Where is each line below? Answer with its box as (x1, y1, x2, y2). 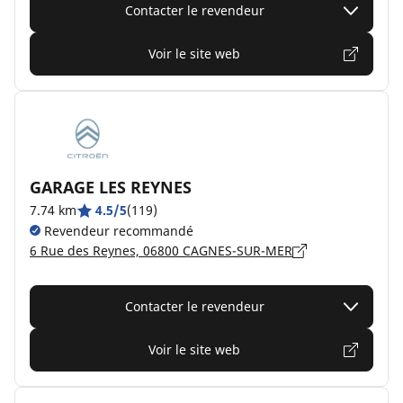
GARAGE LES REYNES (30, 176, 192, 198)
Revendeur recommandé (40, 222, 193, 239)
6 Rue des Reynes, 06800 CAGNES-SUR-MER (30, 242, 292, 259)
